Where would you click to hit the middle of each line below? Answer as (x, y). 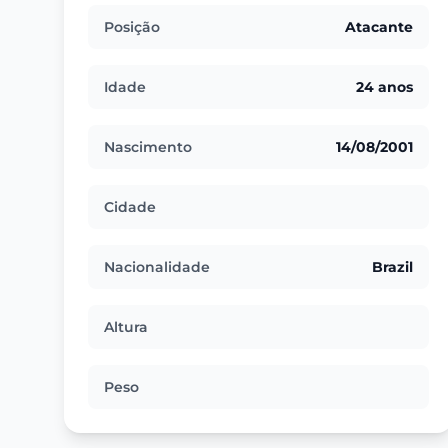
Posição (132, 27)
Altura (126, 327)
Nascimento (148, 147)
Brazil (393, 267)
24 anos (385, 87)
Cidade (130, 207)
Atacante (379, 27)
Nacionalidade (157, 267)
